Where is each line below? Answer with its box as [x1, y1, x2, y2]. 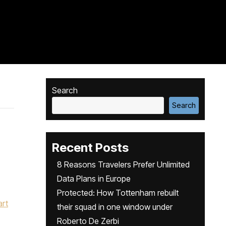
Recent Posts [52, 140, 129, 155]
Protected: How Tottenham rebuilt [57, 188, 179, 198]
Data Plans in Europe [57, 174, 131, 184]
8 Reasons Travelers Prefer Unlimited [57, 159, 190, 169]
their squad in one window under [57, 202, 173, 212]
